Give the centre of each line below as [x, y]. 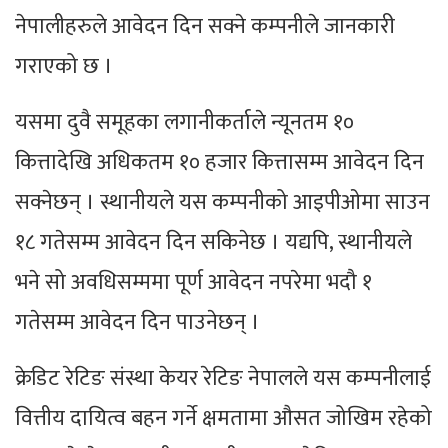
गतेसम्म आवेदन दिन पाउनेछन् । [137, 323]
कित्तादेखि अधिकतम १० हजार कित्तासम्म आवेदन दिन [219, 163]
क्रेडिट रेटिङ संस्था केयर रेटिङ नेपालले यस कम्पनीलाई [223, 379]
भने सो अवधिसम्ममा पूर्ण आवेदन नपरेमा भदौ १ [193, 283]
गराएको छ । [64, 67]
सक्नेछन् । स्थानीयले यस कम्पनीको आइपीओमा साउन [222, 203]
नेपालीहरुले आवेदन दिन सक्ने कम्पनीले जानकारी [205, 27]
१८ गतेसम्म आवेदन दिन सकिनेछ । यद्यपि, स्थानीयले [213, 243]
